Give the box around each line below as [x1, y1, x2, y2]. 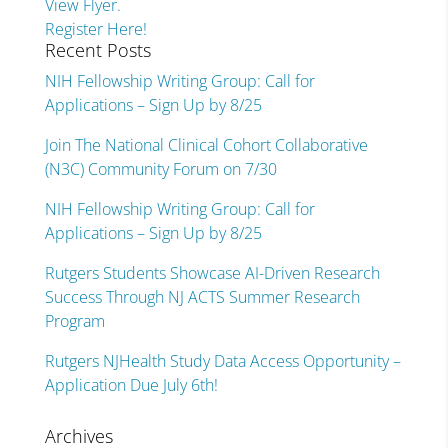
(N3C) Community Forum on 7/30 [44, 158, 277, 180]
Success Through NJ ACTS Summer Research [44, 286, 360, 308]
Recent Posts [44, 38, 151, 62]
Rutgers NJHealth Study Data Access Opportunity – [44, 350, 401, 372]
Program [44, 310, 105, 332]
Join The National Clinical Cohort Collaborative [44, 134, 368, 156]
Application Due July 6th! [44, 374, 218, 396]
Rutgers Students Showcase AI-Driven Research [44, 262, 380, 284]
